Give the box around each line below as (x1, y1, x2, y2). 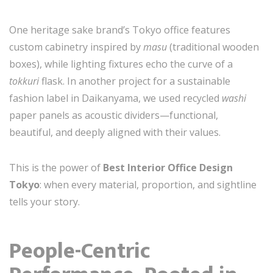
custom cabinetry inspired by (9, 40, 143, 54)
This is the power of (9, 160, 103, 174)
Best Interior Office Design (103, 160, 233, 174)
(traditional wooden (167, 40, 259, 54)
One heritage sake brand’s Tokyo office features (9, 23, 230, 37)
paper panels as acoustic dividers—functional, (9, 108, 218, 122)
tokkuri (9, 74, 39, 88)
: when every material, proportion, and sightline (40, 177, 257, 191)
